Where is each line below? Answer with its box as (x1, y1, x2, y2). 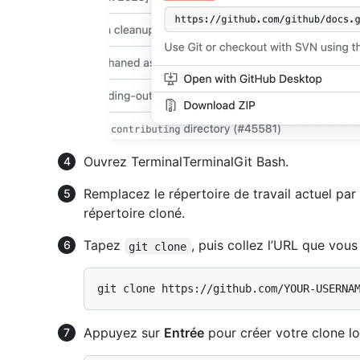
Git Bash (234, 153, 285, 170)
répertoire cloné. (84, 205, 185, 222)
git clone (129, 239, 187, 253)
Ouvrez (84, 153, 131, 170)
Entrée (164, 325, 204, 342)
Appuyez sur (84, 325, 164, 342)
